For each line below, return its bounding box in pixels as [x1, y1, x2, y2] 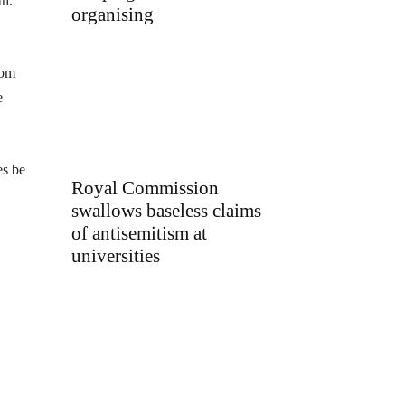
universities [71, 244, 160, 267]
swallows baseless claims [71, 199, 261, 221]
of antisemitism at [71, 221, 207, 244]
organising [71, 4, 154, 26]
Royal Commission [71, 176, 219, 199]
